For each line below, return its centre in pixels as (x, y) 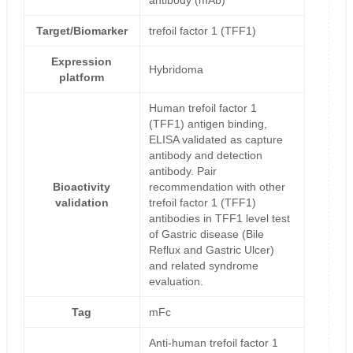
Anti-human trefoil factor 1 (213, 343)
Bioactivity (82, 187)
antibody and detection (205, 156)
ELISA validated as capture (216, 140)
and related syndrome (203, 266)
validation (82, 203)
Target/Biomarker (82, 31)
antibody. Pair (182, 171)
